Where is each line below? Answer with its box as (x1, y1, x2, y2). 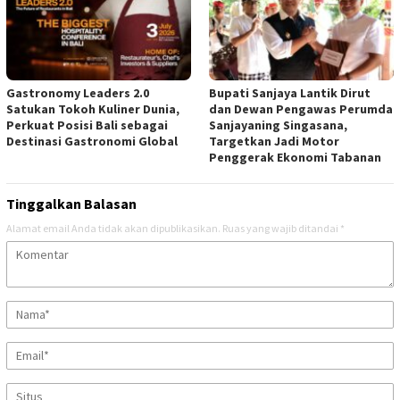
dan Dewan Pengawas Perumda (209, 101, 393, 118)
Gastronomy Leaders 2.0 (6, 85, 149, 102)
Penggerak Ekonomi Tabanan (209, 149, 381, 166)
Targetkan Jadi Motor (209, 133, 339, 150)
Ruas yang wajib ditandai (222, 221, 340, 236)
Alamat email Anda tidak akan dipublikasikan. (6, 221, 221, 236)
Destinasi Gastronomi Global (6, 133, 178, 150)
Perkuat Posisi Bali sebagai (6, 117, 168, 134)
